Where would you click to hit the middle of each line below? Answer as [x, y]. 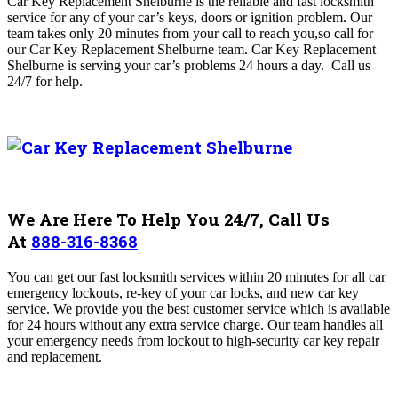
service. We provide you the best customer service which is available [199, 308]
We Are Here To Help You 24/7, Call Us [168, 219]
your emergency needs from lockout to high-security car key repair [193, 340]
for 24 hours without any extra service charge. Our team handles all [195, 324]
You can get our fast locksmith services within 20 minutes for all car [196, 276]
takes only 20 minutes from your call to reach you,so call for [205, 33]
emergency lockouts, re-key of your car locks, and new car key [183, 292]
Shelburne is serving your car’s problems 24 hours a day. [166, 65]
